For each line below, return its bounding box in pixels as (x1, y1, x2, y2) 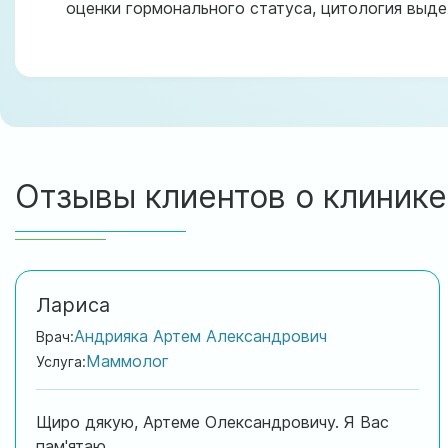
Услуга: (36, 352, 86, 370)
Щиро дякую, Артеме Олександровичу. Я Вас (36, 411, 389, 432)
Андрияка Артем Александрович (74, 325, 327, 346)
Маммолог (86, 350, 169, 371)
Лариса (36, 292, 110, 317)
